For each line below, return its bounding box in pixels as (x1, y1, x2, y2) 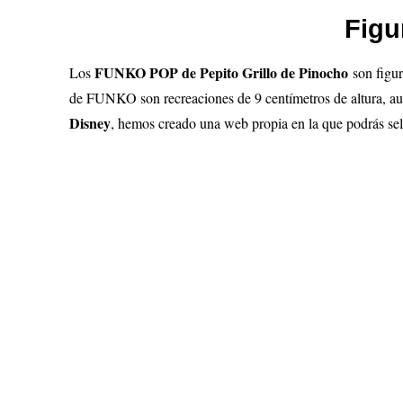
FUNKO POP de (94, 62, 201, 83)
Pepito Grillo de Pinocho (200, 62, 349, 83)
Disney (69, 112, 112, 133)
